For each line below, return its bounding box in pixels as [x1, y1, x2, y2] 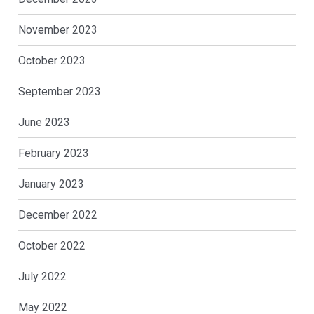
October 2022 [18, 239, 86, 253]
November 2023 [18, 23, 97, 37]
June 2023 [18, 116, 70, 130]
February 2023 [18, 146, 89, 161]
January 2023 [18, 177, 84, 191]
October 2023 [18, 54, 86, 68]
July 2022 [18, 270, 67, 284]
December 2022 [18, 208, 97, 222]
